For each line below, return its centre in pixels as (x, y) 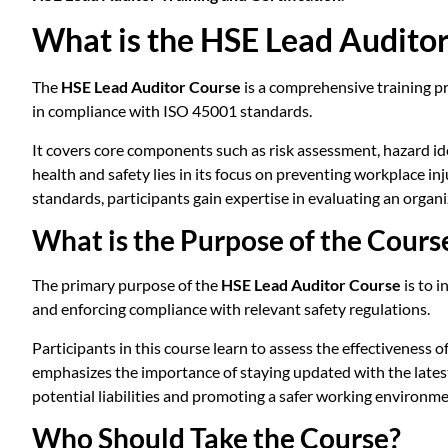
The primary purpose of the (126, 285)
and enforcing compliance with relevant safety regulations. (231, 309)
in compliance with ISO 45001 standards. (172, 111)
